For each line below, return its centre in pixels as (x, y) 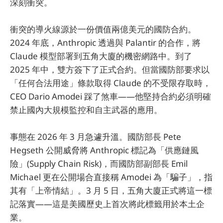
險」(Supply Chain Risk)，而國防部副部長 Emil (99, 164)
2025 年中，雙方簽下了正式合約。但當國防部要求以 (110, 70)
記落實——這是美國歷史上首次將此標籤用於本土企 (107, 204)
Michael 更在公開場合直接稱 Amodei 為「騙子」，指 (111, 177)
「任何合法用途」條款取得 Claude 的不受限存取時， (111, 83)
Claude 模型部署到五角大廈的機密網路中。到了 (101, 56)
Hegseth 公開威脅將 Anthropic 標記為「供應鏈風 (104, 150)
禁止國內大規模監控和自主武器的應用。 (86, 110)
